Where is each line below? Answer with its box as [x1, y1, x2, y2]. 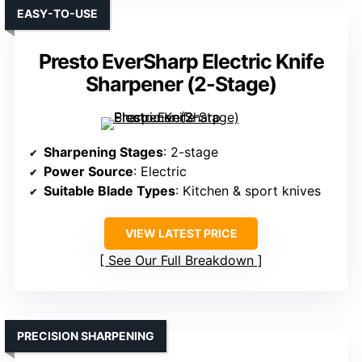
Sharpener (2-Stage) [86, 71, 276, 96]
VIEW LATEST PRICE [124, 225, 238, 240]
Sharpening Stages [44, 143, 163, 160]
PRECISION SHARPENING [17, 328, 154, 343]
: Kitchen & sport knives [175, 182, 321, 199]
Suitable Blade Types [44, 182, 175, 199]
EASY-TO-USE [17, 6, 98, 20]
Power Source [44, 162, 133, 179]
